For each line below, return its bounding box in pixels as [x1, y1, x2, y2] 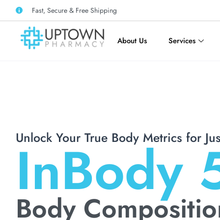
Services [168, 35, 195, 46]
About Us [117, 35, 147, 46]
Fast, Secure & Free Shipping [31, 5, 117, 15]
